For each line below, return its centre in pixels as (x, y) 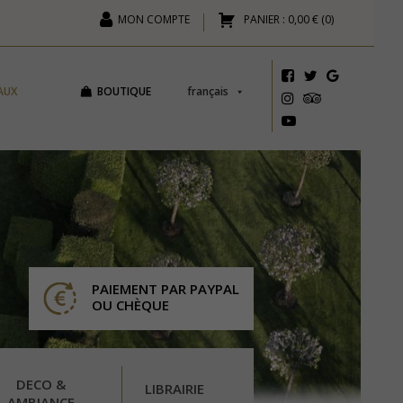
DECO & (40, 384)
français (207, 91)
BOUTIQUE (124, 91)
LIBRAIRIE (174, 389)
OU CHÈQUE (130, 305)
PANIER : (264, 19)
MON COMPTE (154, 19)
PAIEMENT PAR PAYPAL (165, 289)
